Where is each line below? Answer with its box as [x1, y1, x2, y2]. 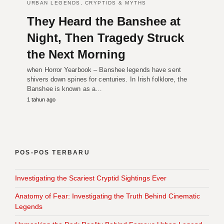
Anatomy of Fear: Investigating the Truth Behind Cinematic [15, 192, 200, 200]
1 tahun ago [27, 96, 55, 103]
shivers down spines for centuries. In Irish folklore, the [27, 75, 187, 83]
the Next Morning [27, 47, 125, 61]
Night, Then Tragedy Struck [27, 31, 184, 45]
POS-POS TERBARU [15, 149, 90, 156]
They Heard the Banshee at [27, 14, 180, 28]
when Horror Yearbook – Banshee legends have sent [27, 66, 181, 74]
